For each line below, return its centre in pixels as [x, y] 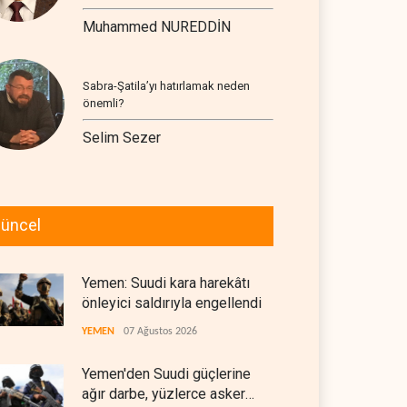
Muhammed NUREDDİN [157, 27]
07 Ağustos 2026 [160, 332]
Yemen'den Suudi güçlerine [166, 374]
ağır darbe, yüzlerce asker [164, 394]
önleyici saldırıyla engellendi [172, 303]
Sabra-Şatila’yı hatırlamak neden [166, 86]
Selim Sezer [122, 138]
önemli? [104, 103]
